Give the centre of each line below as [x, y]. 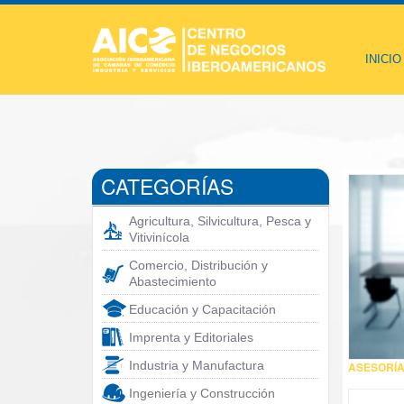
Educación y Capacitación [202, 309]
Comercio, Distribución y [198, 265]
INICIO [383, 59]
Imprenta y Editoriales [191, 337]
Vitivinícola [159, 237]
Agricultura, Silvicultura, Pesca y [220, 221]
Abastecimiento [173, 281]
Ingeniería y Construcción [202, 393]
